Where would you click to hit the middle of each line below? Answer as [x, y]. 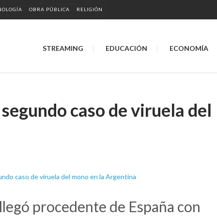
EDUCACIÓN [126, 48]
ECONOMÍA [189, 48]
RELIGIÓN [90, 9]
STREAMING [63, 48]
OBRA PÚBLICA [49, 9]
